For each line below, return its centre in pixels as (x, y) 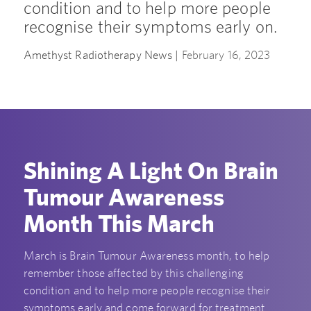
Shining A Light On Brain (151, 171)
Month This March (119, 224)
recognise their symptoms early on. (150, 27)
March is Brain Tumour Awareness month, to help (146, 255)
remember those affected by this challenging (133, 272)
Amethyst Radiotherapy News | (102, 55)
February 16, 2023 (226, 55)
